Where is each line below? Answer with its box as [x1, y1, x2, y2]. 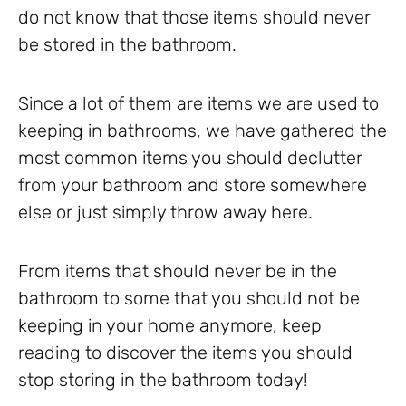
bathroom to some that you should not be [18, 286, 360, 309]
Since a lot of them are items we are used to [18, 92, 379, 114]
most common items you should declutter [18, 146, 362, 169]
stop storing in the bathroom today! [18, 368, 308, 391]
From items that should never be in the [18, 259, 337, 282]
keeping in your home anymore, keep [18, 314, 322, 336]
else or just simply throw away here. [18, 200, 313, 223]
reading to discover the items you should [18, 341, 353, 363]
